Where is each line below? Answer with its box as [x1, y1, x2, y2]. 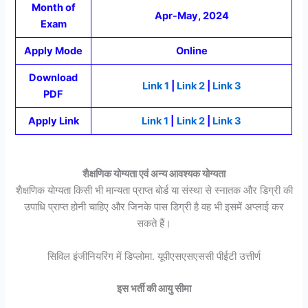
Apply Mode [24, 45, 83, 58]
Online [175, 45, 208, 58]
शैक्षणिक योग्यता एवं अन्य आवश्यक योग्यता [82, 168, 225, 181]
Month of [31, 1, 76, 14]
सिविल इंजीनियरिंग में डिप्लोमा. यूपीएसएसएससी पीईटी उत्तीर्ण [47, 250, 261, 263]
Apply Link [27, 115, 79, 128]
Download [29, 71, 78, 85]
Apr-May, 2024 [154, 10, 229, 23]
